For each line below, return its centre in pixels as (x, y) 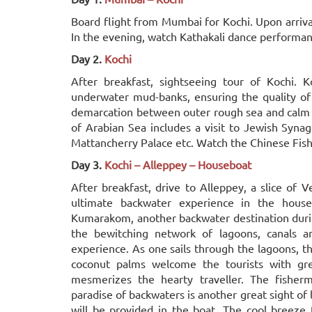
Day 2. (86, 58)
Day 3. (88, 164)
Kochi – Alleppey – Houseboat (178, 164)
